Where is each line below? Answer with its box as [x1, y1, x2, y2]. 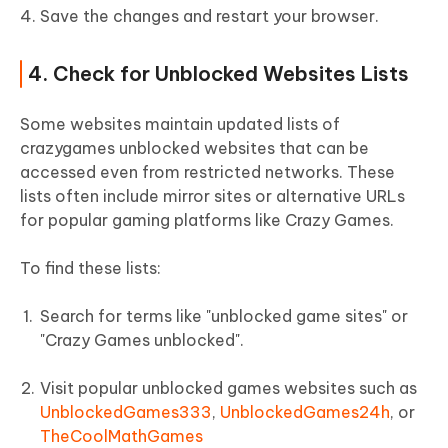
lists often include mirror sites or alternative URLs [20, 185, 405, 206]
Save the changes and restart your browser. [40, 5, 379, 26]
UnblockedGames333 [40, 401, 212, 422]
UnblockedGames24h [220, 401, 390, 422]
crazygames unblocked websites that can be [20, 137, 369, 158]
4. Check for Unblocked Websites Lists [28, 60, 409, 86]
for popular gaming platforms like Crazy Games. [20, 209, 394, 230]
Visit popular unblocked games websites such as [40, 377, 417, 398]
